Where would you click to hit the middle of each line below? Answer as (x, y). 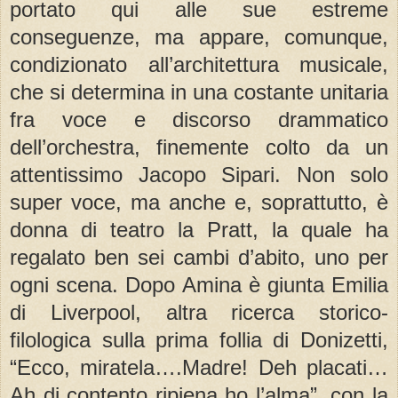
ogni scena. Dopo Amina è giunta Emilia (199, 284)
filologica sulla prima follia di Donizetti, (199, 339)
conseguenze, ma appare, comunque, (199, 36)
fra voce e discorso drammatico (199, 119)
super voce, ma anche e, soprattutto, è (199, 202)
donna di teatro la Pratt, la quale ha (199, 229)
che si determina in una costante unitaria (199, 92)
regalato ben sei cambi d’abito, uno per (199, 257)
